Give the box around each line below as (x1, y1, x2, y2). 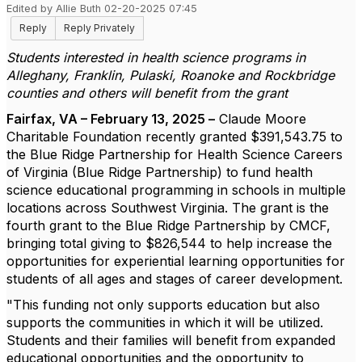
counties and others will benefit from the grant (6, 85, 288, 101)
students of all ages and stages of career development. (6, 271, 343, 287)
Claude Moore (219, 111, 306, 127)
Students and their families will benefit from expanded (6, 332, 335, 348)
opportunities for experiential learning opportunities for (6, 253, 345, 269)
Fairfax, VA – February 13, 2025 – (6, 111, 215, 127)
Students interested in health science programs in (6, 49, 305, 65)
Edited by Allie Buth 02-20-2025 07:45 (6, 2, 197, 15)
